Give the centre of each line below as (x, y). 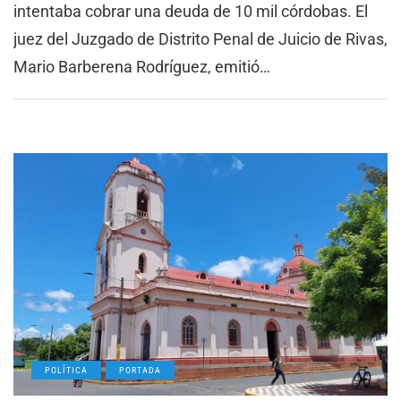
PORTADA (140, 371)
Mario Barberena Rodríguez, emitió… (142, 66)
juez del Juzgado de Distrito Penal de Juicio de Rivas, (200, 38)
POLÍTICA (66, 371)
